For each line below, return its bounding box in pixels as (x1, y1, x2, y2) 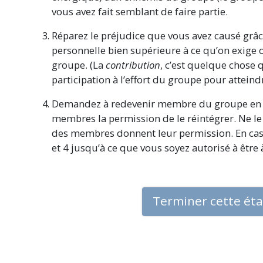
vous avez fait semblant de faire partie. (52, 5, 228, 19)
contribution (106, 58, 160, 72)
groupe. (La (52, 58, 106, 72)
